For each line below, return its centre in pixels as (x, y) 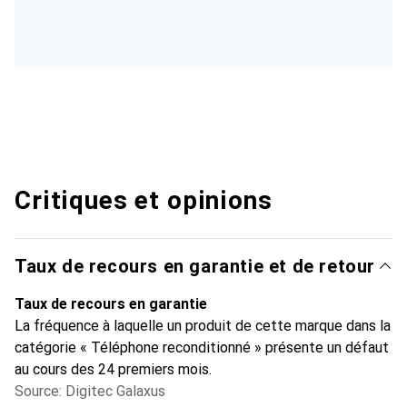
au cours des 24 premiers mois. (113, 369)
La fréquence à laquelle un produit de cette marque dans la (203, 325)
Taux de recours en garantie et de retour (195, 266)
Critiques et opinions (144, 200)
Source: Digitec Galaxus (90, 391)
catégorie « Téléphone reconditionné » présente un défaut (202, 347)
